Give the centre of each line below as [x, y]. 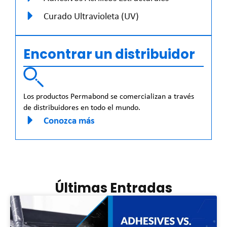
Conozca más [69, 120]
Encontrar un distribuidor [109, 54]
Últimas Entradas [113, 188]
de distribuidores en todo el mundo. [82, 107]
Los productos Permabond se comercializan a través [109, 96]
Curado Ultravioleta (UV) [91, 15]
